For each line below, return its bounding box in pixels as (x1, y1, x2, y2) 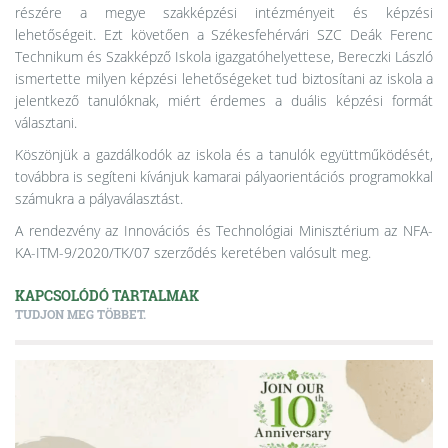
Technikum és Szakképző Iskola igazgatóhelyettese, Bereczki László (15, 47, 433, 66)
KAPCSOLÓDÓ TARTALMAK (15, 286, 199, 305)
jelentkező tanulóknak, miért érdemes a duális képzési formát (15, 91, 433, 110)
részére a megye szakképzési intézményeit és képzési (15, 3, 433, 22)
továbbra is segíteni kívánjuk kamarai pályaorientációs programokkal (15, 167, 433, 186)
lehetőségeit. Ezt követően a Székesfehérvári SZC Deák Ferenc (15, 25, 433, 44)
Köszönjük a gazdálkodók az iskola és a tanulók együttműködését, (15, 145, 433, 164)
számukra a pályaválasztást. (15, 189, 183, 208)
